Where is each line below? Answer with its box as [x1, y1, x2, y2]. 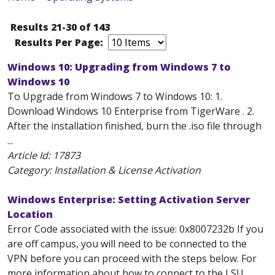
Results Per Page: [15, 36, 106, 49]
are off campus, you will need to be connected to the [7, 237, 247, 250]
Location [7, 207, 53, 221]
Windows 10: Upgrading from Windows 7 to [7, 60, 231, 74]
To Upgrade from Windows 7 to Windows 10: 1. [7, 90, 222, 103]
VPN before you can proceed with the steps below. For [7, 252, 257, 265]
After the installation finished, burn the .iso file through [7, 119, 261, 133]
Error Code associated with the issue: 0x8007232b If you [7, 222, 263, 236]
